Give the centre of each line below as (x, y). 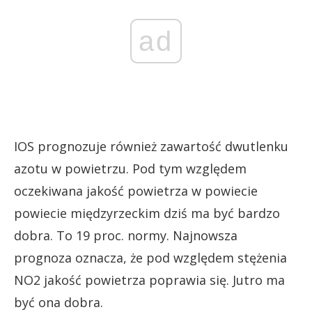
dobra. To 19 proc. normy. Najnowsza (126, 235)
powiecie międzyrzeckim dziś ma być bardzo (147, 213)
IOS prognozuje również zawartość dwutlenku (151, 146)
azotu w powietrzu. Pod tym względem (130, 168)
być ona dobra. (58, 302)
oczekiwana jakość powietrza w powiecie (136, 190)
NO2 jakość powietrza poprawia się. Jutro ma (149, 280)
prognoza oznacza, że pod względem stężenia (150, 257)
